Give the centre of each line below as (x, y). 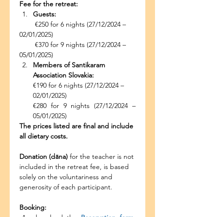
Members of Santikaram (70, 65)
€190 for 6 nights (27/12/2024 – (79, 85)
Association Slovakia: (63, 75)
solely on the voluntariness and (67, 177)
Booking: (33, 207)
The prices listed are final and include (77, 126)
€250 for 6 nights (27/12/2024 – (74, 24)
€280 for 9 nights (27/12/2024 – (84, 106)
